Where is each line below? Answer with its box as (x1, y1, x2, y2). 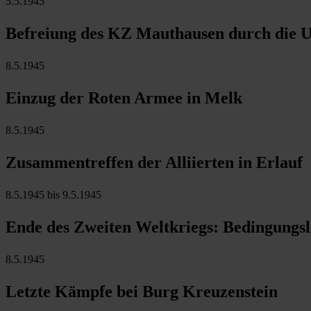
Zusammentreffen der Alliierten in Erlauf (6, 153, 303, 171)
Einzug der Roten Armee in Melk (6, 88, 242, 107)
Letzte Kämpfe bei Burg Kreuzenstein (6, 282, 278, 301)
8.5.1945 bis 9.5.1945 (6, 188, 101, 201)
